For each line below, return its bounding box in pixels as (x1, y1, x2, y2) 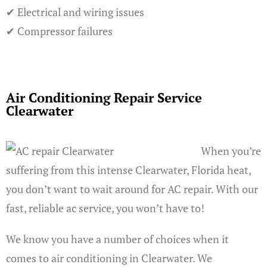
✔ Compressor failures (6, 24, 113, 38)
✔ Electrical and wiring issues (6, 5, 144, 19)
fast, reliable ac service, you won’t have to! (6, 201, 204, 215)
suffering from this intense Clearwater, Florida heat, (6, 163, 251, 177)
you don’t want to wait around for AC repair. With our (6, 182, 258, 196)
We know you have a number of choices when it (6, 232, 229, 246)
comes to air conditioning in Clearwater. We (6, 251, 212, 265)
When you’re (201, 144, 261, 158)
